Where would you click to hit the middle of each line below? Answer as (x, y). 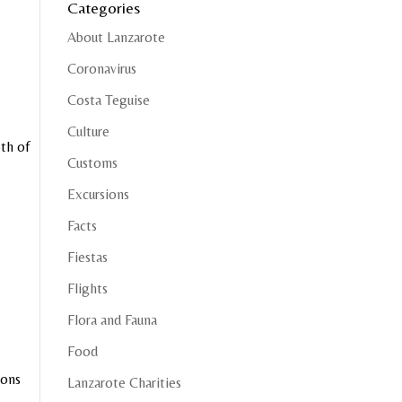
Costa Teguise (108, 100)
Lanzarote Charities (124, 383)
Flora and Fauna (112, 320)
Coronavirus (101, 69)
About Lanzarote (116, 37)
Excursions (98, 194)
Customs (92, 163)
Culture (88, 131)
